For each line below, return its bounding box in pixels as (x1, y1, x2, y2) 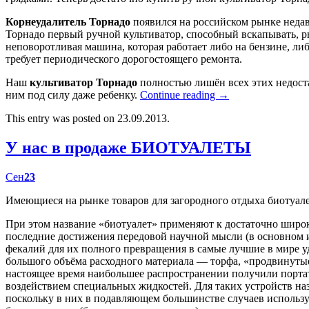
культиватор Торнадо (30, 77, 140, 89)
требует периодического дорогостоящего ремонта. (6, 53, 242, 66)
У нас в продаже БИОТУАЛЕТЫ (6, 139, 251, 157)
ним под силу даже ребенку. (6, 89, 140, 101)
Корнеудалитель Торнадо (6, 16, 130, 28)
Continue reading (140, 89, 218, 101)
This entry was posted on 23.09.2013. (6, 112, 170, 125)
